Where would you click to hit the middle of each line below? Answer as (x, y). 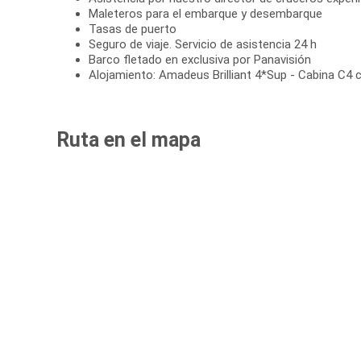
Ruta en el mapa (129, 140)
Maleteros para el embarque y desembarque (205, 14)
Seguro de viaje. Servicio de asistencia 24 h (203, 45)
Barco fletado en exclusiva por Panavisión (200, 60)
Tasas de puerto (133, 29)
